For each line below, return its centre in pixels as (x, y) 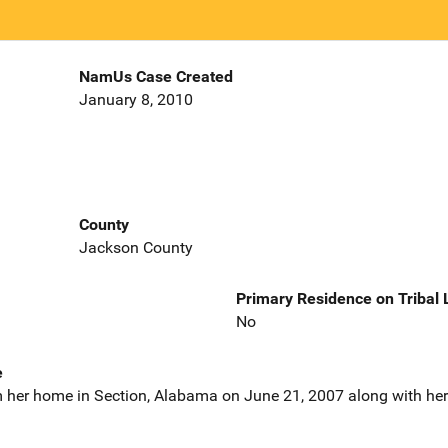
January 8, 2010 (135, 100)
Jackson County (135, 247)
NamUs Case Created (155, 77)
